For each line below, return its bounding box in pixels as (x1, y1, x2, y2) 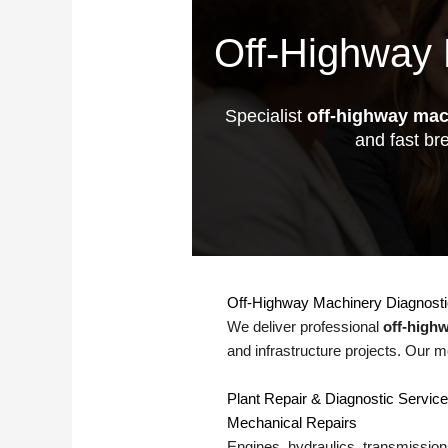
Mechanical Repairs (227, 414, 358, 432)
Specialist (225, 106, 307, 127)
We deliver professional (227, 318, 384, 336)
